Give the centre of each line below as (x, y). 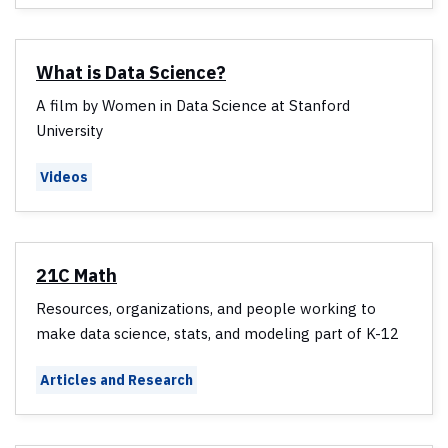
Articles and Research (116, 380)
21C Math (76, 276)
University (69, 131)
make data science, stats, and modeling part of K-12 (217, 334)
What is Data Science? (131, 73)
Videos (64, 177)
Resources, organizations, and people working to (206, 309)
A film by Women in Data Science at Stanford (193, 106)
